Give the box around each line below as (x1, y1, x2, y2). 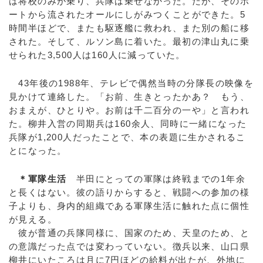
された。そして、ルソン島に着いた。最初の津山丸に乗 (9, 36, 249, 46)
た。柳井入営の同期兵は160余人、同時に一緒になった (9, 119, 247, 129)
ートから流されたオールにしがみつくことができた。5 (9, 9, 245, 19)
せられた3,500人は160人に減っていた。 (9, 50, 186, 60)
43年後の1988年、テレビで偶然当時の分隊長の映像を (9, 78, 254, 88)
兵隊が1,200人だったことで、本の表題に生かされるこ (9, 132, 246, 142)
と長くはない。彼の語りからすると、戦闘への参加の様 (9, 187, 249, 197)
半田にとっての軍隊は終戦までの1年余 (66, 174, 246, 184)
